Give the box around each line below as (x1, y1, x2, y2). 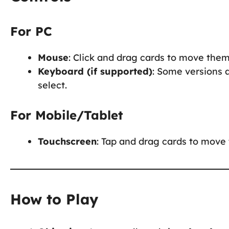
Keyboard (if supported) (38, 65, 152, 77)
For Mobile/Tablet (10, 107, 123, 123)
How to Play (10, 190, 98, 208)
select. (38, 79, 67, 91)
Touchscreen (38, 135, 97, 147)
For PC (10, 23, 52, 39)
